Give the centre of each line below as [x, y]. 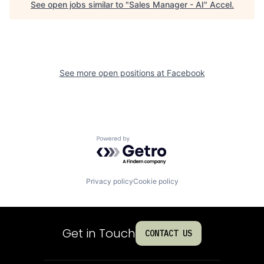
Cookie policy [156, 181]
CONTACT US [169, 233]
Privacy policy [109, 181]
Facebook [186, 73]
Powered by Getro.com [148, 142]
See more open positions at [113, 73]
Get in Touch [99, 233]
